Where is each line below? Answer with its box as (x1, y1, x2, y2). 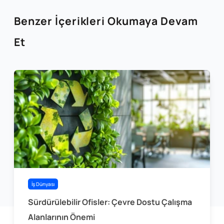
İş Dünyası (31, 180, 54, 188)
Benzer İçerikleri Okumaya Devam (14, 13, 198, 28)
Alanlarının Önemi (28, 211, 95, 223)
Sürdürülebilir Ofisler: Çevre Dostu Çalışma (28, 196, 192, 208)
